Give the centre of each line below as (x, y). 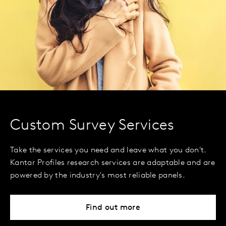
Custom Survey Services (92, 126)
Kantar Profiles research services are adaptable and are (113, 163)
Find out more (113, 208)
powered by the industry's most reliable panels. (98, 176)
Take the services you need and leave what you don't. (108, 151)
